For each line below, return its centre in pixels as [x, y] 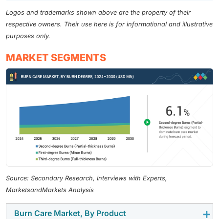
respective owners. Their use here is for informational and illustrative [109, 24]
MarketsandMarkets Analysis [50, 190]
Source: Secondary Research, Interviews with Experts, [87, 178]
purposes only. [28, 36]
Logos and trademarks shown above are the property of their [98, 13]
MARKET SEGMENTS [56, 58]
